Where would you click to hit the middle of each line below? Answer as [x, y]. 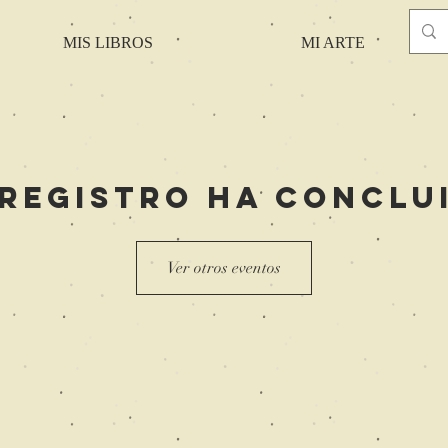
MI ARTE [333, 42]
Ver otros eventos [224, 267]
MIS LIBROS [108, 42]
